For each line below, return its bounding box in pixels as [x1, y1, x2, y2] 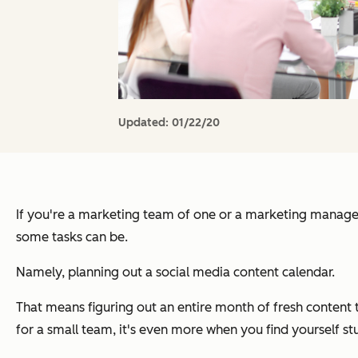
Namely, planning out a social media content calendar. [16, 264, 335, 280]
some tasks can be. [16, 229, 128, 245]
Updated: [118, 115, 172, 129]
